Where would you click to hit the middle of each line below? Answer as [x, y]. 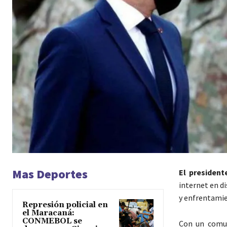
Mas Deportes [50, 174]
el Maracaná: [48, 213]
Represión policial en [65, 205]
